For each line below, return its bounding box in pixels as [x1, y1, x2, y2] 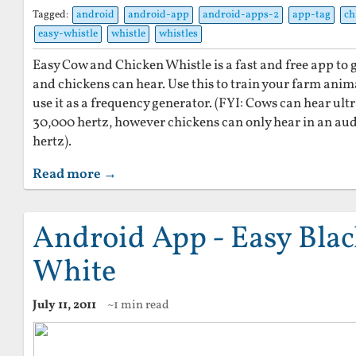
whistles [159, 26, 198, 42]
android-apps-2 [203, 7, 279, 23]
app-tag [292, 7, 331, 23]
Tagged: [33, 7, 71, 23]
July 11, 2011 [33, 296, 96, 315]
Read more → [33, 165, 117, 184]
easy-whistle [38, 26, 98, 42]
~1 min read [106, 296, 169, 315]
